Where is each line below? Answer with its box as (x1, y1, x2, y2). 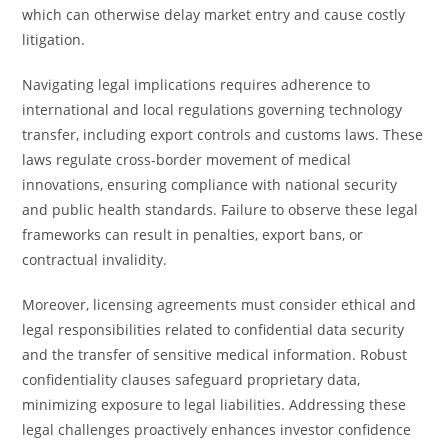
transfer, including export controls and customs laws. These (22, 125, 424, 144)
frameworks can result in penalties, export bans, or (22, 225, 364, 244)
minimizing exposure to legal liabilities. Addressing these (22, 395, 407, 414)
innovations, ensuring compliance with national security (22, 175, 398, 194)
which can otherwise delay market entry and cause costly (22, 5, 406, 24)
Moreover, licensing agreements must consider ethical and (22, 295, 417, 314)
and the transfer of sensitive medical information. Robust (22, 345, 408, 364)
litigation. (22, 30, 86, 49)
